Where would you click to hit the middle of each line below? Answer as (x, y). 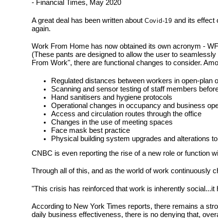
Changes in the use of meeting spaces (112, 122)
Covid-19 (158, 20)
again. (42, 28)
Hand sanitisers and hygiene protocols (111, 97)
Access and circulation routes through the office (126, 113)
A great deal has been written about (88, 20)
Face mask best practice (90, 130)
